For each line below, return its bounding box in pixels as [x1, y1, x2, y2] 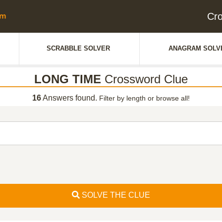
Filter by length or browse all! [99, 94, 190, 102]
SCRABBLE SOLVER [47, 45, 110, 52]
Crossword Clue [101, 72, 188, 86]
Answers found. [41, 94, 99, 102]
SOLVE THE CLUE [80, 191, 150, 199]
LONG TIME [34, 72, 101, 86]
